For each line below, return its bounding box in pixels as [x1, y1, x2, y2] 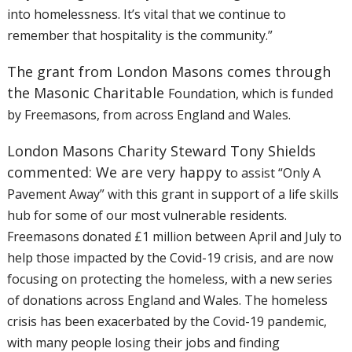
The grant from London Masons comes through [6, 62, 331, 81]
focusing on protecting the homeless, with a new [6, 270, 297, 288]
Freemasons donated [6, 228, 134, 245]
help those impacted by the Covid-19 [6, 249, 224, 266]
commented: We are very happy [6, 163, 225, 181]
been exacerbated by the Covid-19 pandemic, [64, 313, 327, 330]
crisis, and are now [223, 249, 333, 266]
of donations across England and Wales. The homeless [6, 291, 328, 309]
